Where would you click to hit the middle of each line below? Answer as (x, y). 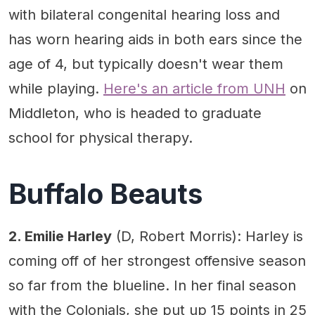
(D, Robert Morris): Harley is (207, 236)
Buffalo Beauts (105, 194)
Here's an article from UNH (194, 88)
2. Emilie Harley (60, 236)
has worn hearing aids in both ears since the (155, 39)
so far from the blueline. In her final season (152, 285)
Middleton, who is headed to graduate (135, 113)
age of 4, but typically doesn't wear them (146, 64)
